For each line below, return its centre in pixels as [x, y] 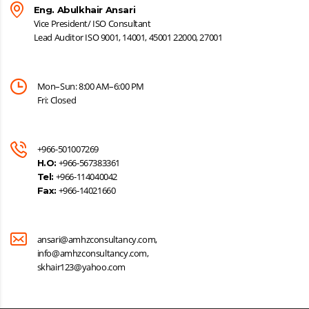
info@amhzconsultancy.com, [93, 253]
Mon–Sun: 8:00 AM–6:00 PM [91, 87]
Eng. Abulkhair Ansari [84, 10]
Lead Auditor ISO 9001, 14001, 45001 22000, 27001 [128, 38]
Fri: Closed [57, 100]
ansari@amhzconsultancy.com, [97, 240]
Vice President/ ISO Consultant [92, 24]
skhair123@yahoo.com [81, 267]
